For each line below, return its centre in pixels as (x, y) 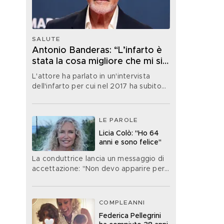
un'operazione (57, 96)
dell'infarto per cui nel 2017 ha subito (97, 86)
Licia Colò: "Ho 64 (129, 133)
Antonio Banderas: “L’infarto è (97, 50)
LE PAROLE (118, 120)
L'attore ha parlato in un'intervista (91, 76)
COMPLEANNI (122, 202)
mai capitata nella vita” (80, 72)
